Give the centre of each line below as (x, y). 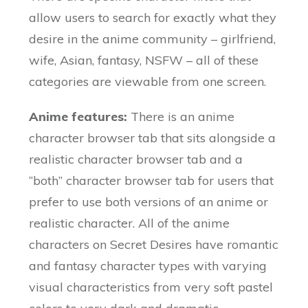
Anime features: (78, 117)
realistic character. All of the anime (130, 223)
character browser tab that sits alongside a (153, 138)
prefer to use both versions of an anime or (149, 202)
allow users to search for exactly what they (153, 18)
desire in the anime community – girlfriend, (153, 39)
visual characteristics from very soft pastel (151, 287)
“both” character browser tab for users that (152, 181)
